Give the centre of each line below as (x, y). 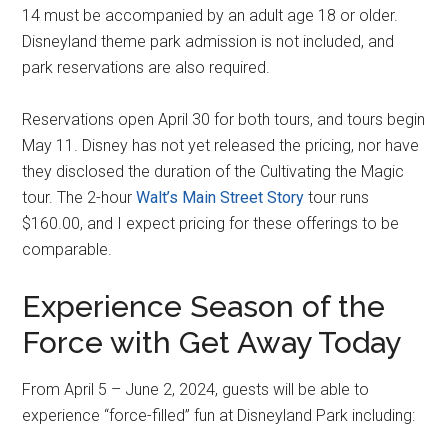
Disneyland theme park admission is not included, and (208, 41)
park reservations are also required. (146, 67)
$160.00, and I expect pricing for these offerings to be (211, 223)
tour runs (337, 197)
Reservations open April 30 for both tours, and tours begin (224, 119)
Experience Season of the (204, 306)
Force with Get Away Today (212, 342)
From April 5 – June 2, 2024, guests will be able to (196, 389)
